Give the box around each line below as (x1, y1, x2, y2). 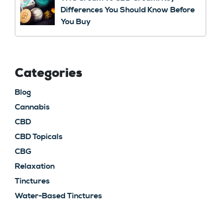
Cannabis (15, 102, 50, 112)
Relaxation (15, 161, 55, 172)
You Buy (61, 17, 91, 27)
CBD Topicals (15, 132, 63, 142)
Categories (15, 66, 82, 81)
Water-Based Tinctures (15, 191, 102, 201)
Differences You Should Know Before (61, 5, 195, 15)
